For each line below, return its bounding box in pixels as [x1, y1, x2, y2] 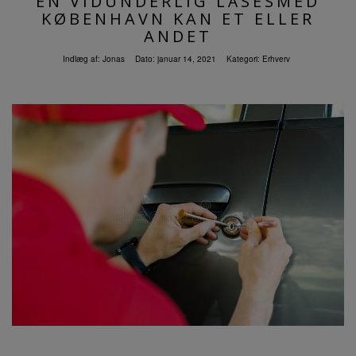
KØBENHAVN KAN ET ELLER [41, 8, 315, 30]
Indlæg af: [62, 53, 103, 65]
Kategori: [226, 53, 262, 65]
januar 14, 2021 [157, 53, 216, 65]
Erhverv [261, 53, 290, 65]
